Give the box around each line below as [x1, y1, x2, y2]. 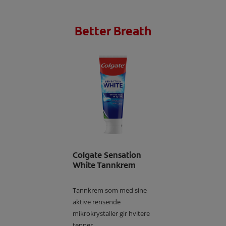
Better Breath [75, 23, 151, 39]
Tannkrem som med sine [73, 185, 147, 195]
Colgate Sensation [73, 149, 141, 160]
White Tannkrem [73, 159, 136, 171]
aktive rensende [73, 197, 121, 206]
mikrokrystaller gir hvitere [73, 208, 150, 218]
